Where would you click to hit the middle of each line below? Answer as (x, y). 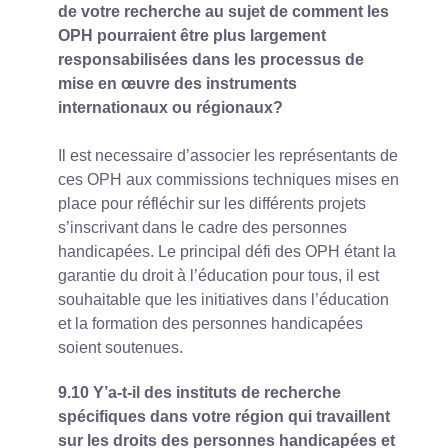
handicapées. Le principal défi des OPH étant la (227, 251)
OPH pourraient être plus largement (192, 35)
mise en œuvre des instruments (177, 83)
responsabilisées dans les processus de (211, 59)
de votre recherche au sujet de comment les (223, 11)
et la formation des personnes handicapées (210, 323)
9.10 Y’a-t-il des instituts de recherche (199, 392)
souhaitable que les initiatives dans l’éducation (223, 299)
